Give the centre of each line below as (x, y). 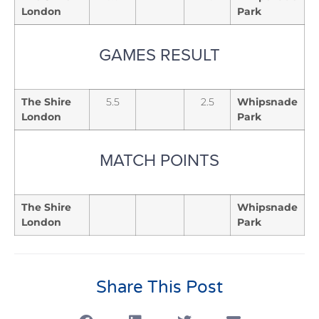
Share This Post (159, 287)
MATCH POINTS (159, 159)
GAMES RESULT (159, 54)
